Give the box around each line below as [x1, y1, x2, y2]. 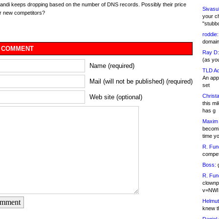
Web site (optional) [89, 93, 142, 101]
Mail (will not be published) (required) [89, 78, 193, 86]
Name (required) [89, 62, 134, 70]
